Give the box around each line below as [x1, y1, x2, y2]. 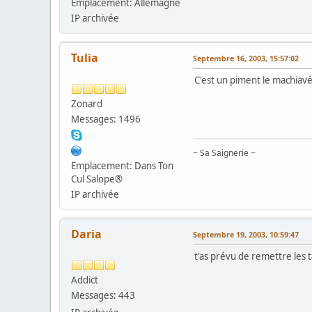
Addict [71, 273, 98, 286]
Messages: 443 [71, 288, 135, 302]
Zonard [71, 97, 102, 110]
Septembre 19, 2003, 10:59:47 [193, 228, 299, 240]
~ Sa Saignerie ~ [193, 146, 256, 159]
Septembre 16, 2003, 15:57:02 [193, 52, 299, 63]
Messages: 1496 [71, 112, 141, 125]
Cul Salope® [71, 172, 123, 185]
